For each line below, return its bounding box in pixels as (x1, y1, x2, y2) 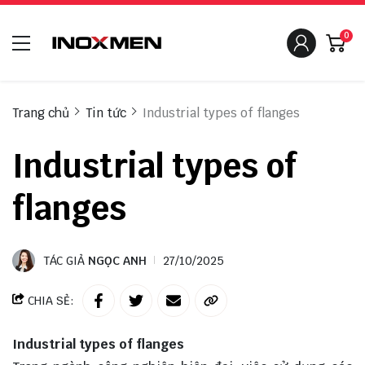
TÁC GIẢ (43, 253, 88, 269)
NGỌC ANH (88, 253, 147, 269)
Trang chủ (12, 105, 69, 121)
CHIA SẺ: (24, 293, 74, 309)
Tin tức (86, 105, 126, 121)
